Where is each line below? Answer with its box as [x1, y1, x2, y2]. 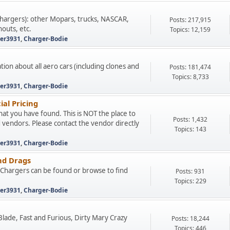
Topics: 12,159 [170, 25, 210, 34]
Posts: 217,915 [169, 15, 211, 24]
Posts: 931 [176, 167, 205, 176]
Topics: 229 [174, 177, 206, 185]
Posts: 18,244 [171, 214, 209, 223]
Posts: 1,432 [173, 114, 207, 124]
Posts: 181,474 [169, 63, 211, 71]
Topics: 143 [174, 124, 206, 133]
